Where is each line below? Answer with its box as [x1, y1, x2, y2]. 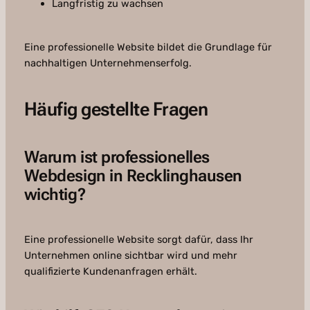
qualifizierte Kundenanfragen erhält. [24, 265, 197, 278]
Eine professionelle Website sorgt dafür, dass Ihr [24, 233, 253, 246]
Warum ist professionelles [24, 147, 210, 167]
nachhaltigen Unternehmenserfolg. [24, 57, 192, 70]
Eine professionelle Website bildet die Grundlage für [24, 41, 272, 54]
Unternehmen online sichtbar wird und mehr [24, 249, 237, 262]
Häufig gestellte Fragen [24, 98, 208, 121]
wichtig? [24, 185, 86, 205]
